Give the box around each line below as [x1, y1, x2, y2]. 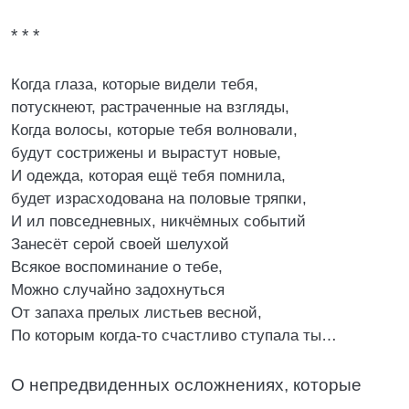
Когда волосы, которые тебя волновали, [11, 121, 298, 139]
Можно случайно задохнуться [11, 281, 225, 299]
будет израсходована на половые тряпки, [11, 190, 307, 207]
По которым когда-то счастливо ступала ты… [11, 327, 337, 344]
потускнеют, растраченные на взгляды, [11, 99, 289, 116]
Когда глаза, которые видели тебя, [11, 76, 258, 93]
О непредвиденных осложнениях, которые [11, 375, 362, 394]
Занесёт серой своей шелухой [11, 236, 229, 253]
